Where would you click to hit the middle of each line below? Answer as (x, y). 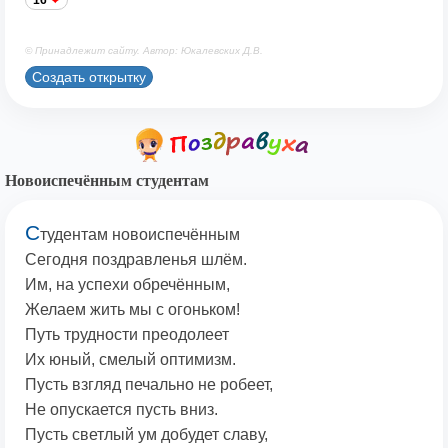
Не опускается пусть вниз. (121, 410)
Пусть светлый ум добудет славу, (146, 435)
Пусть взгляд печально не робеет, (149, 385)
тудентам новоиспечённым (140, 235)
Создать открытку (89, 76)
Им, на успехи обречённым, (127, 285)
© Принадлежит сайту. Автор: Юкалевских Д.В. (144, 51)
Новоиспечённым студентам (107, 181)
